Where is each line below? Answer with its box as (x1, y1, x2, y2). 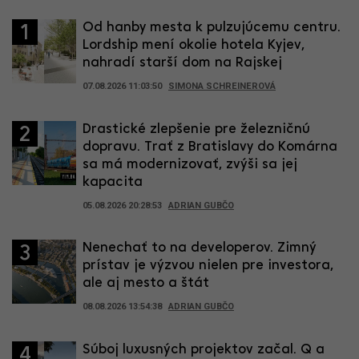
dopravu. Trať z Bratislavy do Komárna (83, 139, 337, 154)
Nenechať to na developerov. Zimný (83, 240, 317, 255)
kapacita (83, 175, 143, 189)
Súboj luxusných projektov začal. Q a (83, 342, 325, 357)
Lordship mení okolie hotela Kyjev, (83, 38, 305, 52)
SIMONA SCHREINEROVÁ (168, 80, 276, 91)
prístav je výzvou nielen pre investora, (83, 258, 333, 272)
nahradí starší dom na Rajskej (83, 55, 282, 70)
